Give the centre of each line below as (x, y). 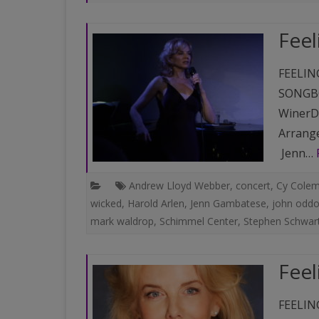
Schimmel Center (198, 221)
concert (253, 185)
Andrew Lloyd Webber (179, 185)
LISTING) (169, 42)
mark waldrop (122, 221)
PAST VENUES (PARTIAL (198, 25)
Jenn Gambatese (228, 203)
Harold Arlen (156, 203)
